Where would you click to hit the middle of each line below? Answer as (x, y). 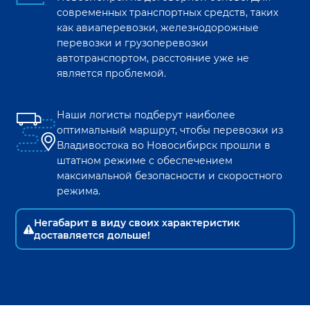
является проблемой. (112, 74)
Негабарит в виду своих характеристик (137, 223)
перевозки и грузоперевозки (133, 43)
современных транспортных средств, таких (168, 13)
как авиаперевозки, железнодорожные (158, 28)
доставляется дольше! (92, 236)
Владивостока (93, 146)
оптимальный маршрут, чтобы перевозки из (170, 130)
